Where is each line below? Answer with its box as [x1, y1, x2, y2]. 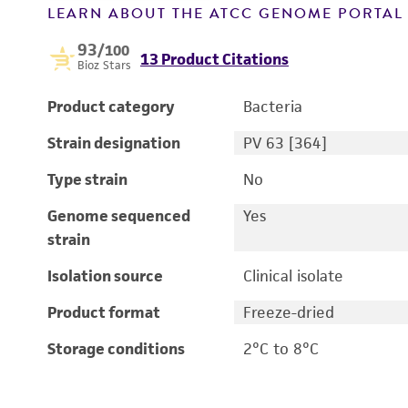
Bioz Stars [77, 57, 131, 73]
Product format [47, 302, 160, 322]
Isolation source [47, 266, 163, 286]
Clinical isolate [242, 266, 343, 286]
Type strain [47, 169, 127, 189]
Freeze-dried [242, 302, 334, 322]
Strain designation [47, 133, 180, 153]
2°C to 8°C [242, 339, 319, 359]
